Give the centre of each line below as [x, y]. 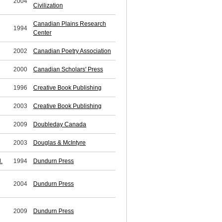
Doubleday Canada [60, 125]
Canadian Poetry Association [72, 51]
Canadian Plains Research [70, 24]
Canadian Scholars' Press [68, 70]
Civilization [48, 6]
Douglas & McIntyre [59, 143]
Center [42, 33]
